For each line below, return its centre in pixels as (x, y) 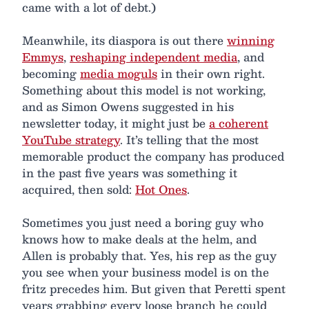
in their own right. (211, 74)
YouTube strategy (71, 140)
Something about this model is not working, (144, 90)
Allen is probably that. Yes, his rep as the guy (149, 256)
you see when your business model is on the (146, 272)
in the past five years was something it (130, 173)
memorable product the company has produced (153, 157)
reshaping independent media (153, 57)
